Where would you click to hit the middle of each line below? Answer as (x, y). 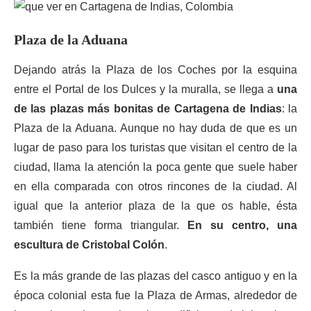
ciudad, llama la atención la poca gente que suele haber (155, 167)
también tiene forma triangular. (101, 225)
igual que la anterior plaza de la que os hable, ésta (155, 206)
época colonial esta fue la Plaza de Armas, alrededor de (155, 295)
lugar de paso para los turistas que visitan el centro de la (155, 148)
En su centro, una (242, 225)
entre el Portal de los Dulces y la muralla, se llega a (145, 89)
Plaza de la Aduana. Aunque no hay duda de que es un (155, 128)
